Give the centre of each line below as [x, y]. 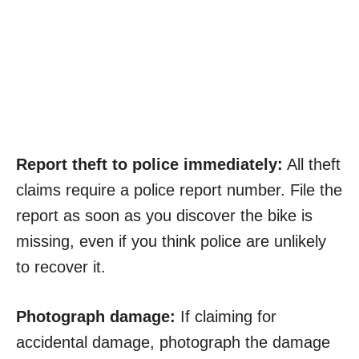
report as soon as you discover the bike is [164, 216]
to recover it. [61, 267]
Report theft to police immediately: [149, 165]
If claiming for [226, 317]
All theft [312, 165]
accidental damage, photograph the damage [173, 343]
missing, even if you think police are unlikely [171, 242]
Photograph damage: [96, 317]
